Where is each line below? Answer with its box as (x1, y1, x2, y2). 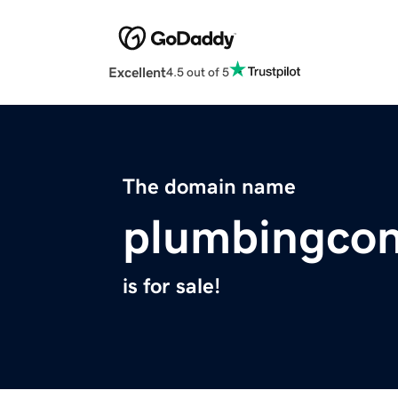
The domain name (123, 176, 296, 198)
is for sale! (123, 275, 220, 298)
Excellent (108, 65, 166, 80)
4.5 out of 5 (166, 65, 229, 78)
